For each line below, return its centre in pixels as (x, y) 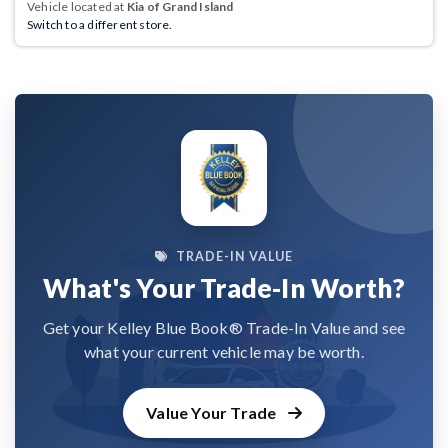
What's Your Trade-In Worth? (224, 288)
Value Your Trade (213, 413)
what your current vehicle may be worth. (224, 352)
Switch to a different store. (100, 25)
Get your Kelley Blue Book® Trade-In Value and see (224, 328)
